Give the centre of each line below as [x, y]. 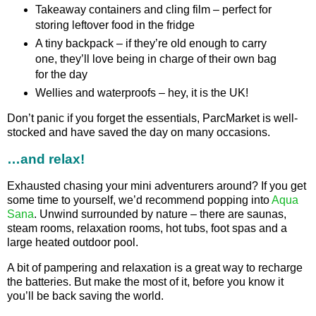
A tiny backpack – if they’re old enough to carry [151, 43]
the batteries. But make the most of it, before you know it [145, 281]
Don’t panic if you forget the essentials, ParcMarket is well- [152, 119]
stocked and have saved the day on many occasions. [139, 133]
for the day [61, 74]
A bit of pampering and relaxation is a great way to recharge [155, 267]
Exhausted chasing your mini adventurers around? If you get [157, 186]
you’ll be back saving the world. [85, 296]
